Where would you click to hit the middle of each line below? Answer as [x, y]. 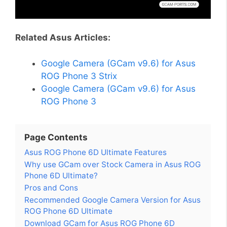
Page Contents [56, 137]
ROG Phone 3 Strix [79, 76]
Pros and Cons [51, 187]
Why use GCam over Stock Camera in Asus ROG [112, 164]
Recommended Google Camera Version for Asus [112, 200]
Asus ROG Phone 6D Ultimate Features [96, 152]
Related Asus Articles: [63, 38]
